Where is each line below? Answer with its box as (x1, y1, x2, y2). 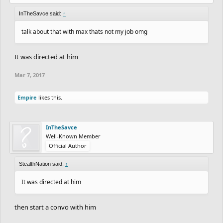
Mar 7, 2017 (14, 71, 45, 79)
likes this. (37, 93, 62, 101)
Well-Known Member (46, 132, 101, 140)
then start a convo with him (14, 202, 96, 212)
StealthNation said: (19, 160, 65, 167)
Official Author (49, 141, 87, 149)
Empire (17, 93, 37, 101)
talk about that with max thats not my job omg (21, 27, 147, 36)
